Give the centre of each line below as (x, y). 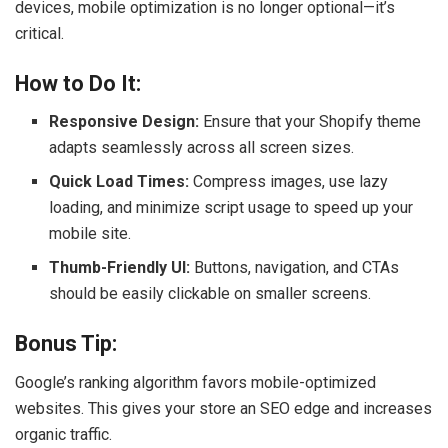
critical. (39, 33)
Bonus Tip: (66, 343)
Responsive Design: (124, 122)
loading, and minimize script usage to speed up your (231, 208)
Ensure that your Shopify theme (310, 122)
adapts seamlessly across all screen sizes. (202, 148)
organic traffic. (63, 434)
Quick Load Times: (119, 182)
